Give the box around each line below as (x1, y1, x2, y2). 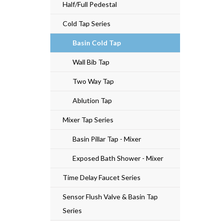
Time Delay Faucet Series (63, 173, 141, 182)
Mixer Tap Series (63, 115, 113, 124)
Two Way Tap (73, 76, 114, 85)
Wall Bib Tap (73, 57, 110, 66)
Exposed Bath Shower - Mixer (73, 153, 163, 162)
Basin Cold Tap (73, 38, 121, 47)
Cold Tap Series (63, 19, 110, 28)
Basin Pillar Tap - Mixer (73, 134, 141, 143)
